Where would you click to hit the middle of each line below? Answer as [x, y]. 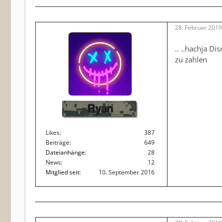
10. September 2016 [127, 172]
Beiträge [57, 142]
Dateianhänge [65, 152]
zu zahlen [191, 59]
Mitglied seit [62, 172]
